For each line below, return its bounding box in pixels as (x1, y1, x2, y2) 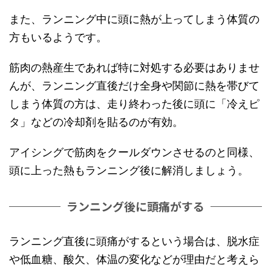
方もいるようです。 (9, 31, 107, 44)
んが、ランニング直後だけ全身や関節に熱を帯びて (9, 79, 260, 93)
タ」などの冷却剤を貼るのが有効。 (9, 116, 183, 129)
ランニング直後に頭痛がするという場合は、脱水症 (9, 235, 260, 248)
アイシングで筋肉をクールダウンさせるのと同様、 (9, 146, 260, 159)
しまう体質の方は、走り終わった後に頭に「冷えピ (9, 97, 260, 111)
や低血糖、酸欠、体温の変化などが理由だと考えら (9, 253, 260, 266)
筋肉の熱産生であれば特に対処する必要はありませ (9, 61, 260, 74)
